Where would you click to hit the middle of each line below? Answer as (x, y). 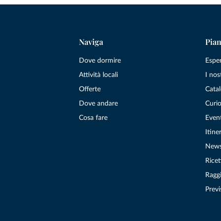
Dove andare (98, 103)
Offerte (90, 89)
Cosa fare (93, 118)
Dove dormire (100, 60)
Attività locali (98, 75)
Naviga (91, 41)
